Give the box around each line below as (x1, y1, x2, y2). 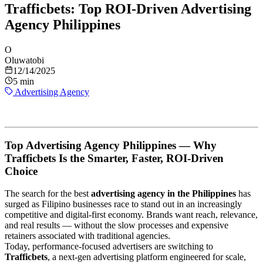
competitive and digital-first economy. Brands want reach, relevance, (5, 210, 258, 220)
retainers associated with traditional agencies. (5, 231, 170, 241)
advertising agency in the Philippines (91, 188, 236, 199)
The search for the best (5, 188, 91, 199)
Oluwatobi (5, 55, 44, 65)
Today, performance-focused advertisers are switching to (5, 241, 213, 252)
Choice (5, 164, 38, 177)
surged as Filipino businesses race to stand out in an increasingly (5, 199, 242, 210)
